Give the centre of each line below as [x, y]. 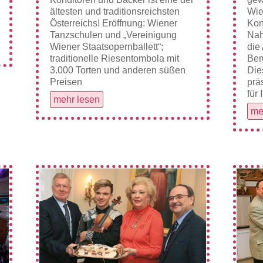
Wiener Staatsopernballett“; [106, 46]
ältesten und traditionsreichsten [114, 11]
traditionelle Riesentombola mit [114, 58]
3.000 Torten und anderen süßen [117, 70]
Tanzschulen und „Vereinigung [113, 35]
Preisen [66, 82]
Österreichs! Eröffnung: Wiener [113, 23]
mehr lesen [76, 99]
